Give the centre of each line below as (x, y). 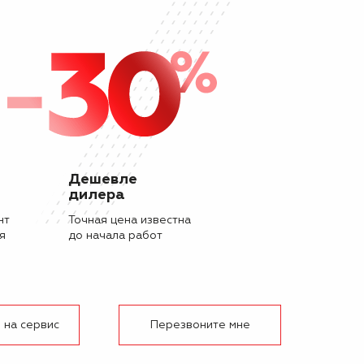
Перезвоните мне (200, 325)
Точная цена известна (129, 220)
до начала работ (115, 236)
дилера (96, 195)
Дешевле (102, 180)
